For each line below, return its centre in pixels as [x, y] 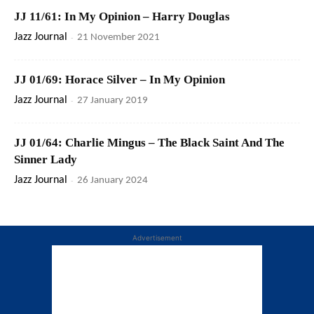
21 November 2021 [118, 38]
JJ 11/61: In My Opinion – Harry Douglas [122, 17]
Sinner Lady [46, 160]
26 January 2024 [112, 181]
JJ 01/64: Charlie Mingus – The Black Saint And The [149, 143]
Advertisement [157, 238]
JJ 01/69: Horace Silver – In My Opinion [120, 80]
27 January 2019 [112, 101]
